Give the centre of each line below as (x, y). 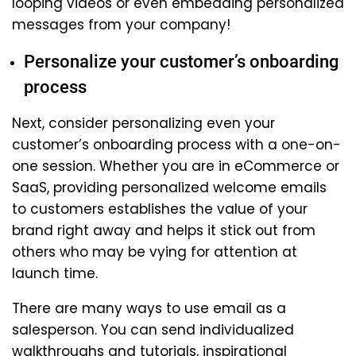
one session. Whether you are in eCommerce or (176, 166)
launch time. (55, 273)
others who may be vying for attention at (155, 252)
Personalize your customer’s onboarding (181, 61)
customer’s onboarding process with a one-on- (176, 144)
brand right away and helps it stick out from (164, 230)
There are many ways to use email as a (149, 308)
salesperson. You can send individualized (153, 329)
